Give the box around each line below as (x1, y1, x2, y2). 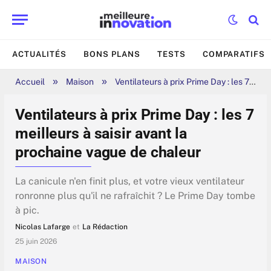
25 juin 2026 (15, 237, 57, 246)
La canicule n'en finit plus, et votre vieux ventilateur (15, 175, 244, 188)
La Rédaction (82, 223, 128, 232)
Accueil (15, 77, 45, 87)
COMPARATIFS (202, 50, 265, 59)
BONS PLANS (83, 50, 141, 59)
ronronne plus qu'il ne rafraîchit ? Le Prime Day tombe (15, 190, 255, 202)
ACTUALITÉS (12, 50, 67, 59)
